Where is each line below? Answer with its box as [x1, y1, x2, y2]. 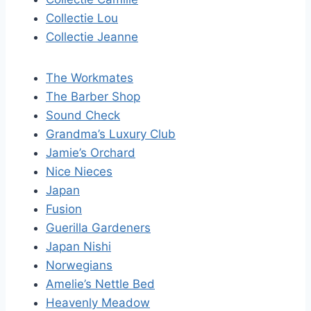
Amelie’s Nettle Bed [46, 277, 155, 291]
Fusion [46, 202, 82, 216]
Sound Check [46, 108, 120, 122]
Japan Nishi [46, 239, 111, 253]
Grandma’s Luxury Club [46, 127, 176, 141]
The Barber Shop [46, 90, 140, 103]
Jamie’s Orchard [46, 146, 135, 160]
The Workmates [46, 71, 133, 85]
